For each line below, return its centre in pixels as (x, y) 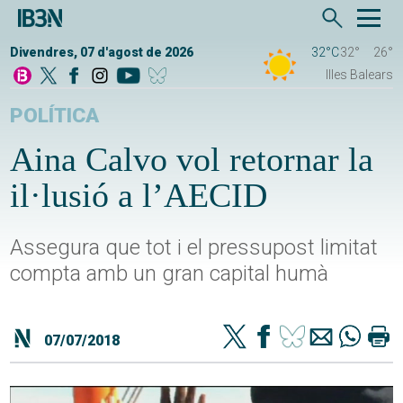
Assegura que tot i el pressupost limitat (194, 248)
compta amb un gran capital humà (170, 274)
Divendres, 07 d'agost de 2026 (102, 53)
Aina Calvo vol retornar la (192, 160)
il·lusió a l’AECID (139, 196)
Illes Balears (359, 75)
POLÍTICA (55, 116)
